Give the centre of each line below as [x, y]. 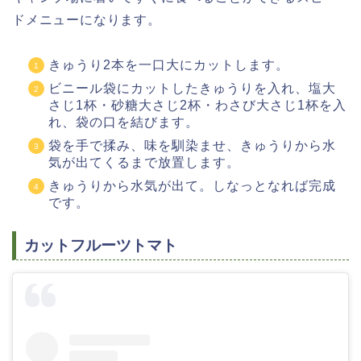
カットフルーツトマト [101, 246]
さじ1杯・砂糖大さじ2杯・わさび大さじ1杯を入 [197, 106]
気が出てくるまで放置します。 [144, 163]
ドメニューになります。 [87, 20]
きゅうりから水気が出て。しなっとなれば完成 [192, 186]
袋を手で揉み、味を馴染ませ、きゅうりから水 [192, 146]
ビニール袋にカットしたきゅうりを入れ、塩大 [192, 89]
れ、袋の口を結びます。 [124, 122]
